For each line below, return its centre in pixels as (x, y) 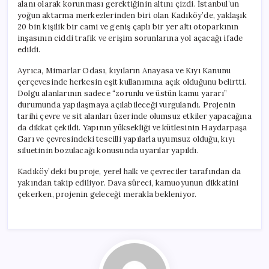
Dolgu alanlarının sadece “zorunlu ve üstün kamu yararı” (122, 93)
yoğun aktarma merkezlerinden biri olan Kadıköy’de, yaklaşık (132, 15)
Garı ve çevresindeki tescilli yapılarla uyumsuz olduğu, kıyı (126, 139)
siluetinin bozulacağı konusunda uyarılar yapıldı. (108, 150)
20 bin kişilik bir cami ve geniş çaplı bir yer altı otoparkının (128, 26)
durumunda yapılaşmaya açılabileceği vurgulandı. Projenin (127, 104)
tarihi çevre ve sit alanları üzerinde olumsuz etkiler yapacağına (134, 116)
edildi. (29, 49)
